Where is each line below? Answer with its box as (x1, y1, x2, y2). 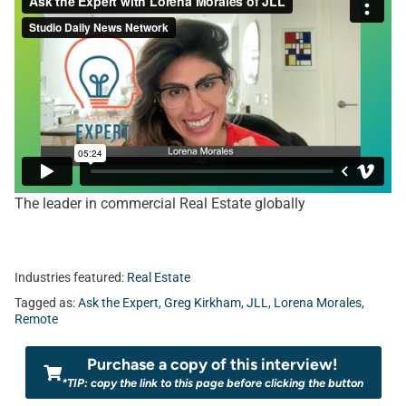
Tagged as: (14, 295, 78, 311)
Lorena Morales (274, 295, 362, 311)
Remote (14, 312, 58, 327)
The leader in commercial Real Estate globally (14, 195, 305, 212)
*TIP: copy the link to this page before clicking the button (61, 376, 363, 390)
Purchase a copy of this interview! (87, 354, 337, 373)
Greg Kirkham (164, 295, 241, 311)
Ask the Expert (78, 295, 159, 311)
